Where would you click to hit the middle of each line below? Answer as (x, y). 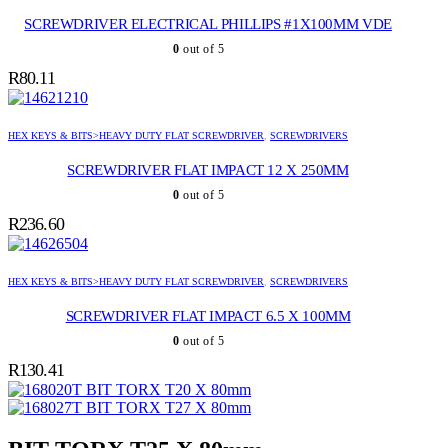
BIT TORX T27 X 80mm (168, 408)
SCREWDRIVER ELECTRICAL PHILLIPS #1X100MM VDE (208, 24)
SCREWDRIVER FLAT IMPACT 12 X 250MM (208, 170)
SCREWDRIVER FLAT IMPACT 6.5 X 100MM (208, 316)
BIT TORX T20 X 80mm (168, 390)
